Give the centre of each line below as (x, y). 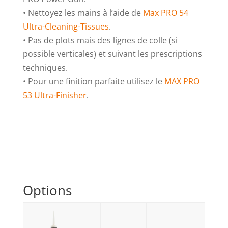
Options (47, 191)
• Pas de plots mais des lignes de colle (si (100, 40)
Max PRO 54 (165, 13)
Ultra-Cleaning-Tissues (66, 27)
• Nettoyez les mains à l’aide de (83, 13)
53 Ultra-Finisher (54, 95)
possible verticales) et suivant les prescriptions (112, 54)
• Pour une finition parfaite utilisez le (93, 82)
